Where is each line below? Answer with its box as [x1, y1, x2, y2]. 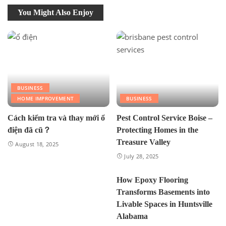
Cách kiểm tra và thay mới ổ [8, 114, 105, 123]
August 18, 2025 [15, 140, 59, 148]
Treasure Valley [117, 138, 171, 147]
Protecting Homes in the [117, 126, 198, 135]
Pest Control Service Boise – [117, 114, 212, 123]
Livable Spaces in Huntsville [117, 199, 212, 208]
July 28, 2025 [124, 152, 159, 160]
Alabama [117, 211, 148, 220]
